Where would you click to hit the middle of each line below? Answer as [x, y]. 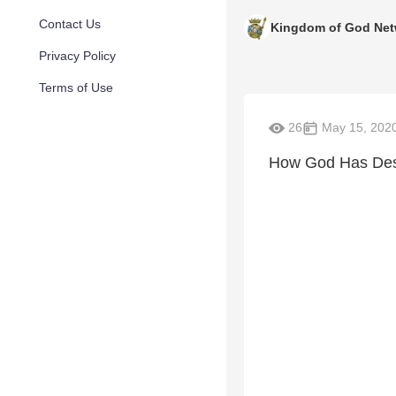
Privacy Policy [77, 56]
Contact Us [70, 24]
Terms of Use [76, 88]
